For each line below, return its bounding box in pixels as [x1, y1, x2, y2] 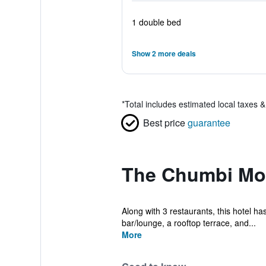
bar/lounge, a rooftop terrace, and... [121, 217, 256, 229]
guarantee [187, 116, 230, 129]
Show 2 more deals [131, 48, 196, 59]
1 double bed [131, 16, 181, 28]
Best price [142, 116, 185, 129]
